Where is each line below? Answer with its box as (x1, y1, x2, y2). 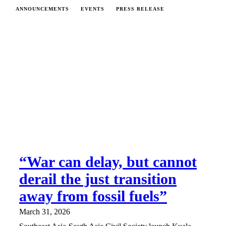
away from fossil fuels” (19, 187, 167, 204)
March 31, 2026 (19, 207, 70, 216)
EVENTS (81, 6, 104, 12)
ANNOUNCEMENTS (16, 6, 69, 12)
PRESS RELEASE (116, 6, 164, 12)
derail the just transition (19, 170, 177, 187)
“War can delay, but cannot (19, 153, 197, 170)
